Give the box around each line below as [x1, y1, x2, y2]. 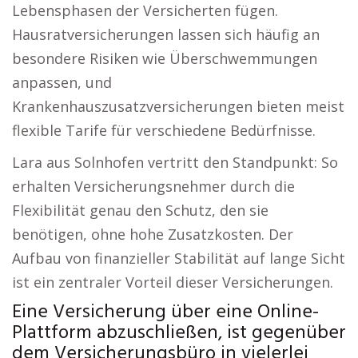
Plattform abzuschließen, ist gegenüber [12, 318, 346, 348]
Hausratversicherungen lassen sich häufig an [12, 25, 320, 44]
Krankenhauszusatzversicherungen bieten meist [12, 97, 344, 116]
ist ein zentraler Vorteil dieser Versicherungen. [12, 272, 333, 292]
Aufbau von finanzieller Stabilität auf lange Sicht [12, 249, 345, 268]
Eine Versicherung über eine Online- [12, 297, 319, 328]
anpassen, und [12, 73, 112, 92]
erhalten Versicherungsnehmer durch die [12, 177, 295, 196]
